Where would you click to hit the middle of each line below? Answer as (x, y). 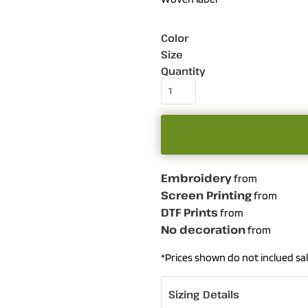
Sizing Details (204, 294)
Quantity (183, 71)
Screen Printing (206, 195)
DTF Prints (189, 212)
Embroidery (196, 178)
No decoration (203, 230)
